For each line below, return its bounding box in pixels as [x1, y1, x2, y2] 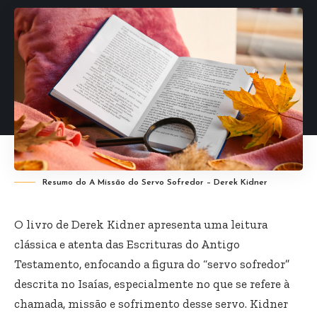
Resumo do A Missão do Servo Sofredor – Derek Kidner [42, 178, 267, 187]
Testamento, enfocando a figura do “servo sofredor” [14, 256, 289, 271]
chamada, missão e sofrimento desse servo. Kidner [14, 296, 288, 311]
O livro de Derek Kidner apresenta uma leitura [14, 217, 267, 231]
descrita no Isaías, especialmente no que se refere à [14, 276, 289, 291]
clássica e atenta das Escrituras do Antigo [14, 236, 240, 251]
